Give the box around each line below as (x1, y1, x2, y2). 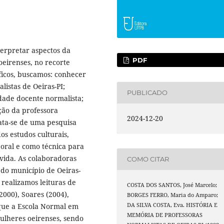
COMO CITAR (127, 155, 169, 163)
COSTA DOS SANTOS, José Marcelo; (127, 181, 217, 188)
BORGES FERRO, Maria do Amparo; (127, 191, 218, 198)
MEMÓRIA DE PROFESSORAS (127, 211, 203, 218)
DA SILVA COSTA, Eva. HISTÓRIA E (127, 201, 218, 208)
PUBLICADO (127, 88, 168, 97)
